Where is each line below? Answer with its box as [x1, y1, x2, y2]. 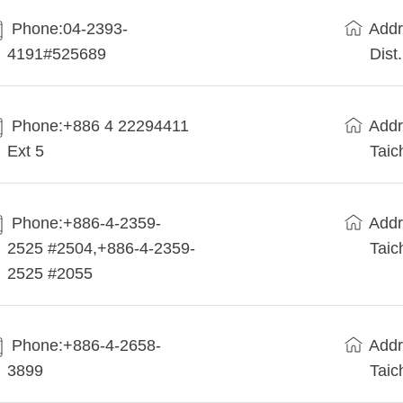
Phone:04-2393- [12, 20, 129, 39]
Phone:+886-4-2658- [12, 336, 162, 355]
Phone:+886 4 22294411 [12, 117, 190, 136]
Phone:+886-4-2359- [12, 214, 162, 233]
